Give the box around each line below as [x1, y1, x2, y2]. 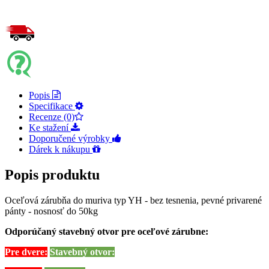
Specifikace [29, 100, 75, 111]
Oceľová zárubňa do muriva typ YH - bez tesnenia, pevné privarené [5, 195, 262, 205]
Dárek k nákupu [29, 144, 92, 154]
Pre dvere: [5, 246, 47, 257]
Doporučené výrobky [29, 133, 112, 144]
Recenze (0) [29, 111, 74, 122]
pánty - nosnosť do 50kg [5, 205, 98, 216]
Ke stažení [29, 122, 71, 133]
